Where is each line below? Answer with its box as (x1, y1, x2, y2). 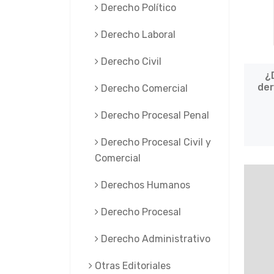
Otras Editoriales (92, 260, 171, 272)
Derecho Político (98, 2, 176, 13)
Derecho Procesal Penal (98, 109, 209, 121)
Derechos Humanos (98, 179, 190, 191)
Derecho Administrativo (98, 233, 210, 245)
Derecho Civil (98, 56, 161, 67)
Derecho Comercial (98, 83, 188, 94)
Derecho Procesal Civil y (98, 136, 211, 148)
